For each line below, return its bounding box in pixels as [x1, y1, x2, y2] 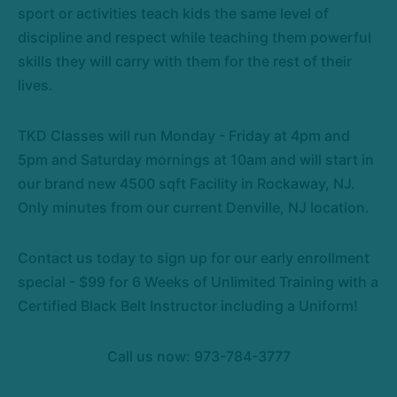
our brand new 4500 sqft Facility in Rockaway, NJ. [18, 174, 355, 192]
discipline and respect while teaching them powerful [18, 27, 371, 46]
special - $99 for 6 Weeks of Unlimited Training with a [18, 272, 378, 291]
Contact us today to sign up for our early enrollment [18, 248, 370, 267]
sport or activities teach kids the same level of [18, 4, 329, 22]
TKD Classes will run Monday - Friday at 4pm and [18, 126, 350, 144]
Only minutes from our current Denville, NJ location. [18, 198, 370, 216]
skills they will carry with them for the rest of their [18, 51, 352, 70]
